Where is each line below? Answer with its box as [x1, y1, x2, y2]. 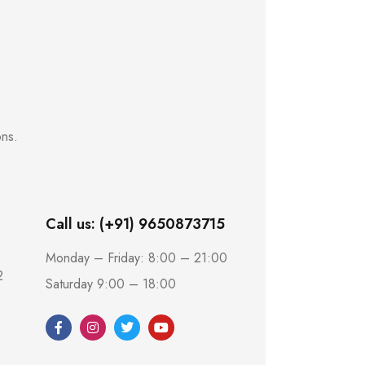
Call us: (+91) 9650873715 [46, 213, 225, 235]
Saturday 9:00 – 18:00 [46, 275, 176, 293]
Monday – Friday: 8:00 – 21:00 [46, 248, 227, 267]
